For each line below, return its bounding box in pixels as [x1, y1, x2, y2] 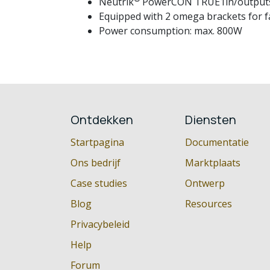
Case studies [71, 177, 127, 190]
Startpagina [71, 136, 124, 149]
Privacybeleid [71, 218, 130, 231]
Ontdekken [71, 111, 133, 128]
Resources [185, 197, 232, 211]
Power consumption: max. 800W [99, 24, 242, 38]
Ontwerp [185, 177, 225, 190]
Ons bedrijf [71, 156, 121, 170]
